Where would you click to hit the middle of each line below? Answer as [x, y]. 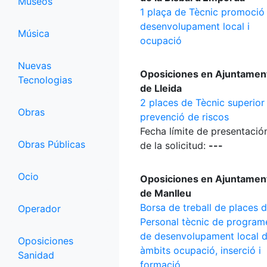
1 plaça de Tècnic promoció [202, 12]
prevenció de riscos [184, 117]
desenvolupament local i [195, 26]
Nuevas [35, 66]
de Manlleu [166, 193]
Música [34, 33]
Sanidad [36, 255]
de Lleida [161, 88]
